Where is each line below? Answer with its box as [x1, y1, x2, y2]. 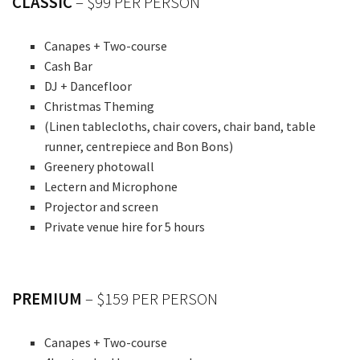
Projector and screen [44, 198, 158, 215]
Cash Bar [44, 58, 92, 75]
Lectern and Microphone [44, 178, 178, 195]
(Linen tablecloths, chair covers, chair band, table [44, 118, 316, 135]
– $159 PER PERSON [82, 288, 218, 310]
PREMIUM [12, 288, 82, 310]
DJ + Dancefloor [44, 78, 132, 95]
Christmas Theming [44, 98, 154, 115]
